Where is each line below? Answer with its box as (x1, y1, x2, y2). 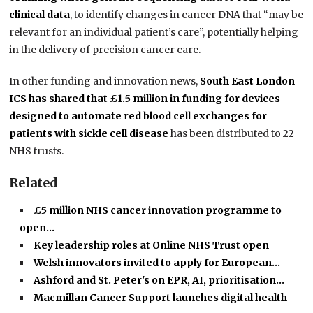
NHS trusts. (9, 145, 64, 158)
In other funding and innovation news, (9, 75, 201, 88)
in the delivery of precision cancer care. (9, 43, 201, 57)
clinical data (9, 8, 71, 22)
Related (9, 175, 59, 191)
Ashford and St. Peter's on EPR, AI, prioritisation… (34, 274, 285, 287)
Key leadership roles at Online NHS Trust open (34, 239, 270, 252)
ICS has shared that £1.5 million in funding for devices (9, 92, 281, 105)
